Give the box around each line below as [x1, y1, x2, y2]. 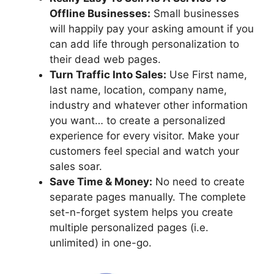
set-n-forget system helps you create [50, 206, 233, 218]
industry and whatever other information [50, 98, 248, 111]
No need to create [152, 175, 245, 188]
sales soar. [50, 160, 102, 172]
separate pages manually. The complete [50, 190, 246, 203]
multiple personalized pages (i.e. [50, 221, 209, 234]
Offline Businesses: [50, 7, 150, 20]
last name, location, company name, [50, 83, 227, 96]
